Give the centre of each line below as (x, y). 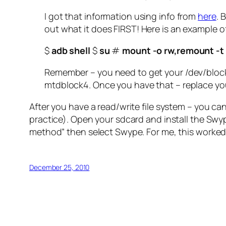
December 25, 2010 (60, 167)
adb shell (71, 51)
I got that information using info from (121, 16)
